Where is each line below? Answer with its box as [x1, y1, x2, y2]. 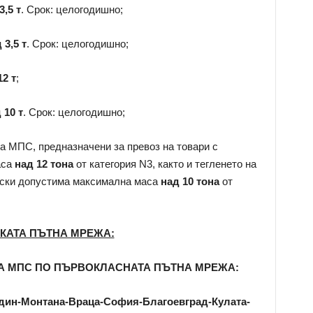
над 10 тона [160, 175, 219, 187]
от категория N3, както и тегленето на [73, 158, 256, 170]
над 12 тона [14, 158, 73, 170]
